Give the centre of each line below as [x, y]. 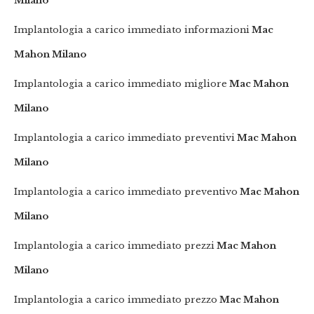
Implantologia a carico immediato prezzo [116, 300]
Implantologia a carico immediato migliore [121, 84]
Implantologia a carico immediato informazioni [132, 30]
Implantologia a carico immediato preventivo [126, 192]
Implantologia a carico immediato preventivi [125, 138]
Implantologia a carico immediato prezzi [115, 246]
